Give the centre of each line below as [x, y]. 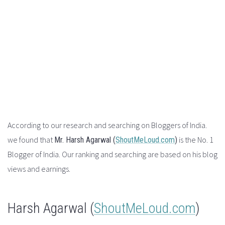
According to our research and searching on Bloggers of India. [107, 125]
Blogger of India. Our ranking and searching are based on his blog [113, 154]
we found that [31, 139]
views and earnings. [39, 168]
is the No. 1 [195, 139]
